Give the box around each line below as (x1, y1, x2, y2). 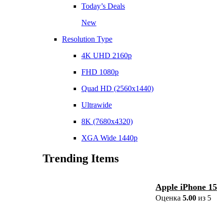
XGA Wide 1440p (81, 134, 138, 142)
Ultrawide (81, 101, 112, 109)
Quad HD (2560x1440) (81, 84, 154, 93)
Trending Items (43, 152, 119, 165)
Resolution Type (62, 35, 112, 44)
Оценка (155, 194, 183, 202)
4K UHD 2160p (81, 51, 132, 60)
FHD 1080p (81, 68, 119, 77)
